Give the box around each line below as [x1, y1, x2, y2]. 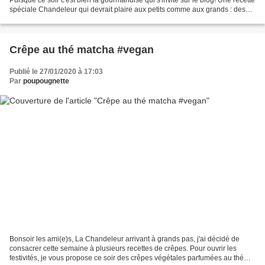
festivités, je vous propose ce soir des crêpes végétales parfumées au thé [9, 254, 244, 263]
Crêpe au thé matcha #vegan [9, 43, 154, 56]
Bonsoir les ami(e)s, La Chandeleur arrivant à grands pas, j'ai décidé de [9, 235, 240, 244]
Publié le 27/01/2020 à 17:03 [9, 67, 103, 76]
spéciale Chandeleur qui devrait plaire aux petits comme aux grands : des [9, 5, 245, 14]
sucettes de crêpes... [9, 14, 75, 23]
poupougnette [23, 76, 69, 85]
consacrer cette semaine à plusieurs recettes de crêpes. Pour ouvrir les [9, 244, 237, 253]
